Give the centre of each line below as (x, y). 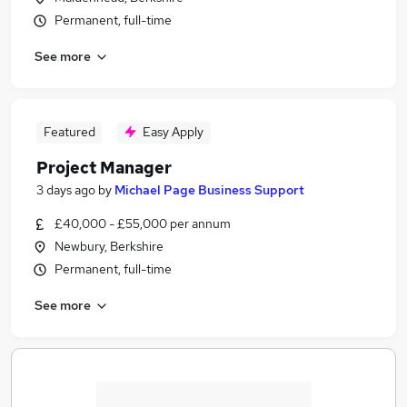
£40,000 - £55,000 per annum (143, 223)
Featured (69, 132)
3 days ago (66, 190)
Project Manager (104, 168)
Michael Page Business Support (209, 190)
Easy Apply (173, 132)
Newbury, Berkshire (109, 246)
